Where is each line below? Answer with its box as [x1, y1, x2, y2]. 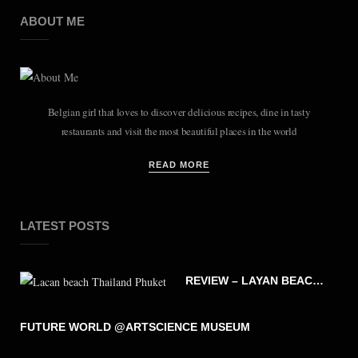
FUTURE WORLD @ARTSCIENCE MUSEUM [20, 320, 250, 333]
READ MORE [149, 159, 209, 169]
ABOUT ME [20, 14, 85, 28]
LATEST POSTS [20, 218, 109, 233]
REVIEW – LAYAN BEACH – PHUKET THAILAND [312, 273, 324, 287]
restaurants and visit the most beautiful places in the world [61, 123, 297, 138]
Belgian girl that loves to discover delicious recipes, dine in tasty [47, 104, 311, 119]
